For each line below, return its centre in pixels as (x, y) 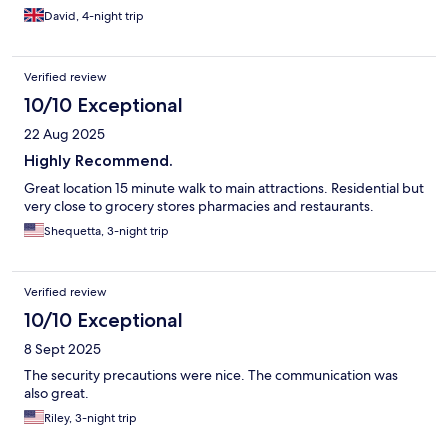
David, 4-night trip (94, 16)
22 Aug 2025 (64, 134)
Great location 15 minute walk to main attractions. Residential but (224, 188)
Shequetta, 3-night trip (106, 231)
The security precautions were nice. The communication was (211, 375)
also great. (56, 393)
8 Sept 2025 (62, 349)
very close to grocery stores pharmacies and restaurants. (199, 206)
